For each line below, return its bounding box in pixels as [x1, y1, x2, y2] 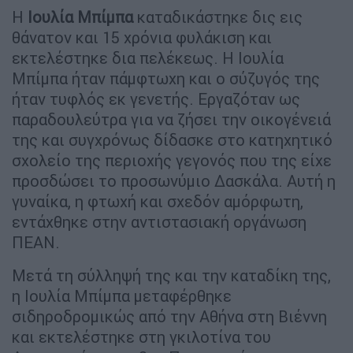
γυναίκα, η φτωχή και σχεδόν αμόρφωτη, [12, 191, 303, 212]
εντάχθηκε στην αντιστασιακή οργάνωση [12, 212, 307, 232]
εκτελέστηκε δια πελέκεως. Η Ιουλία [12, 48, 284, 69]
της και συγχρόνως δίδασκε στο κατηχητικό [12, 130, 333, 150]
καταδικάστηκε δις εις [133, 7, 303, 28]
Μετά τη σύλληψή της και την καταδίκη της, [12, 266, 331, 286]
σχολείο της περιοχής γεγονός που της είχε [12, 150, 332, 171]
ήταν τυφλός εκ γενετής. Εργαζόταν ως [12, 89, 300, 110]
